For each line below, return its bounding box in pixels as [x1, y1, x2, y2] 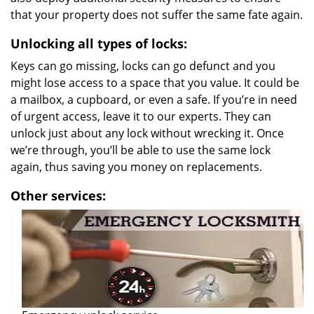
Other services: [11, 187, 106, 204]
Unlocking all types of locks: [11, 35, 187, 52]
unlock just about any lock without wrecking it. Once [11, 125, 284, 141]
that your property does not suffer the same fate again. [11, 7, 303, 22]
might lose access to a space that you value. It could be [11, 75, 299, 90]
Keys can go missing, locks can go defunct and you [11, 58, 275, 74]
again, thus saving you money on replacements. [11, 159, 262, 175]
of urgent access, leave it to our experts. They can [11, 109, 271, 124]
